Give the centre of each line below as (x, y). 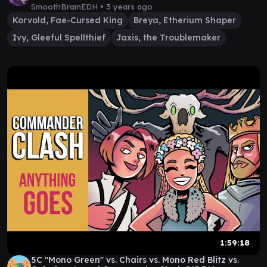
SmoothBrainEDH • (69, 7)
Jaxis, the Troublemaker (168, 38)
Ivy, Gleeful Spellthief (59, 38)
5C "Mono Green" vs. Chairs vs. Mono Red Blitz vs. (135, 260)
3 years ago (129, 7)
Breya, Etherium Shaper (185, 20)
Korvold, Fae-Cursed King (68, 20)
